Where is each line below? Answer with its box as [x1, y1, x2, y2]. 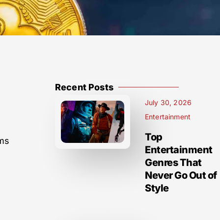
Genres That [145, 157, 202, 168]
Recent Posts [55, 82, 113, 92]
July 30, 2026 [145, 98, 192, 107]
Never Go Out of [145, 169, 217, 181]
